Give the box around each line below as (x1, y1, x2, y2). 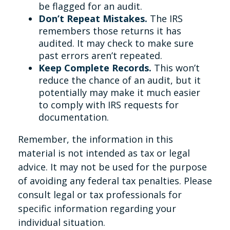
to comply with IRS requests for (39, 99, 179, 111)
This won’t (151, 62, 200, 74)
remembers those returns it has (39, 25, 181, 37)
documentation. (39, 111, 109, 123)
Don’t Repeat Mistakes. (39, 12, 147, 25)
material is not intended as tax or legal (18, 147, 190, 159)
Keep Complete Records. (39, 62, 151, 74)
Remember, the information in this (18, 133, 173, 145)
